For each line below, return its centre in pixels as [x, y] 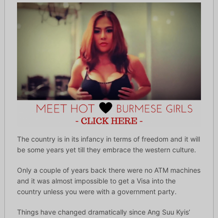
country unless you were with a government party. [97, 191]
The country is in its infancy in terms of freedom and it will [108, 139]
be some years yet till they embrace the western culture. [106, 149]
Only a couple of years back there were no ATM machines [109, 170]
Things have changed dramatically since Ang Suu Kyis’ [103, 212]
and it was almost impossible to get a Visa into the [96, 181]
